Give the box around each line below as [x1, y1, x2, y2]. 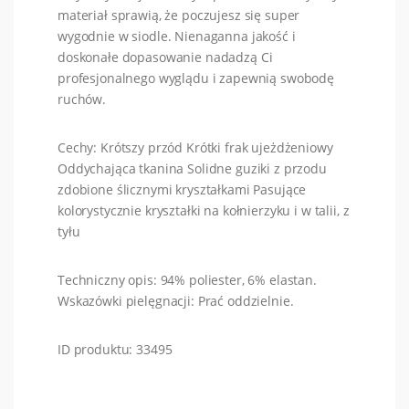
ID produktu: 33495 [58, 341, 173, 359]
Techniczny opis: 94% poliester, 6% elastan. [58, 271, 317, 289]
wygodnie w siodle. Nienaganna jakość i [58, 27, 296, 46]
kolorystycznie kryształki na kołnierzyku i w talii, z [58, 202, 350, 220]
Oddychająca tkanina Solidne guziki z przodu [58, 160, 327, 178]
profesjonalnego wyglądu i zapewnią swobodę [58, 69, 334, 88]
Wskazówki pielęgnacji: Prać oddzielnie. [58, 292, 298, 310]
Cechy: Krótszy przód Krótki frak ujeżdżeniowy [58, 139, 333, 157]
